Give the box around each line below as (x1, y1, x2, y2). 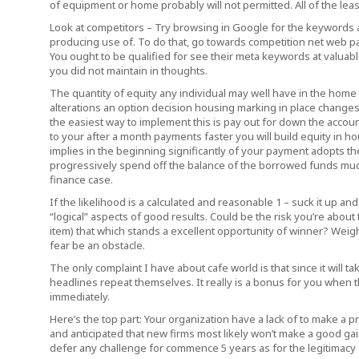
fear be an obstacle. (50, 238, 145, 252)
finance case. (50, 172, 113, 187)
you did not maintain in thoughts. (50, 63, 208, 78)
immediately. (50, 289, 110, 304)
